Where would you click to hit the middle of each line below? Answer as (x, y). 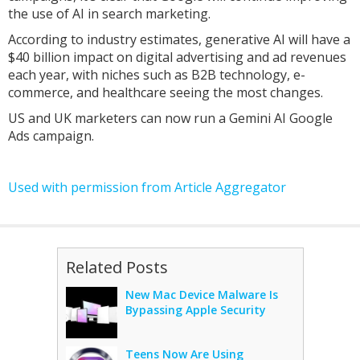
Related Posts (117, 267)
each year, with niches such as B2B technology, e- (157, 75)
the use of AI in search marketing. (109, 14)
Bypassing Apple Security (195, 310)
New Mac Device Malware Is (201, 295)
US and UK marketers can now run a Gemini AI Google (170, 118)
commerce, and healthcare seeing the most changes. (166, 92)
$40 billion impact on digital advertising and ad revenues (177, 57)
